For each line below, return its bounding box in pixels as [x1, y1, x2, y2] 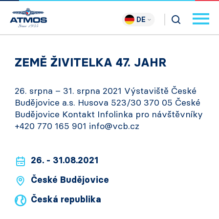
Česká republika [31, 194, 101, 205]
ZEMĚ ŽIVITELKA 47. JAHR [15, 55, 167, 69]
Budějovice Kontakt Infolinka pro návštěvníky [15, 109, 203, 120]
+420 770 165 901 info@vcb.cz [15, 121, 139, 131]
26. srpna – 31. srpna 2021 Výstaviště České [15, 86, 197, 96]
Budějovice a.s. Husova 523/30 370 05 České [15, 97, 200, 108]
